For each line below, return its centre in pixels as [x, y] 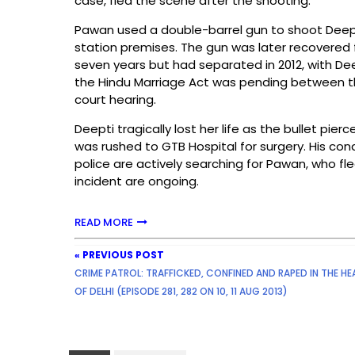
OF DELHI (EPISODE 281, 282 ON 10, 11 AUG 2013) [181, 291]
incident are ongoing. [137, 181]
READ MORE [104, 222]
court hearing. [115, 99]
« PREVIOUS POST [119, 255]
